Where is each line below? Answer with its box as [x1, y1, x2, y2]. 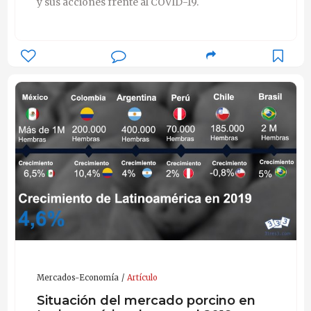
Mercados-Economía [36, 272, 119, 283]
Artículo [126, 272, 158, 283]
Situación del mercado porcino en [36, 292, 255, 309]
